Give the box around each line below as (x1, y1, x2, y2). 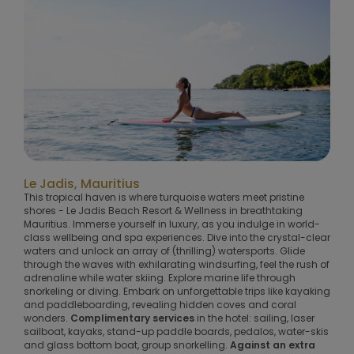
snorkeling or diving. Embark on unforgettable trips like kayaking (24, 284, 330, 298)
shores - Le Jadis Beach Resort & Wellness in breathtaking (24, 203, 303, 217)
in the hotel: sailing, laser (194, 311, 314, 325)
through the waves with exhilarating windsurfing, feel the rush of (24, 257, 330, 271)
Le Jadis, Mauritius (24, 175, 140, 192)
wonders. (24, 311, 70, 325)
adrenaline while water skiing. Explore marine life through (24, 270, 296, 284)
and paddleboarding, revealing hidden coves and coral (24, 297, 296, 311)
